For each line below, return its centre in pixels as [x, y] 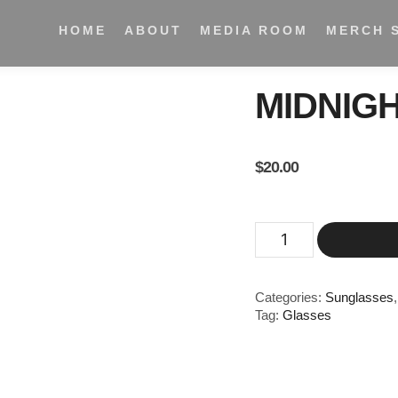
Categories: [291, 297]
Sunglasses [360, 297]
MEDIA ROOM [254, 30]
